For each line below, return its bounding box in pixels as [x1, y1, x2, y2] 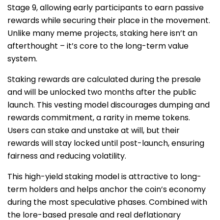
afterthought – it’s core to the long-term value [7, 40, 189, 52]
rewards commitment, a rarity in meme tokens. [7, 111, 190, 123]
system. [7, 53, 37, 64]
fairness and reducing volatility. [7, 150, 126, 162]
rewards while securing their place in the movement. [7, 14, 210, 26]
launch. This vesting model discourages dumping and [7, 99, 210, 110]
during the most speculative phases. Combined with [7, 196, 207, 208]
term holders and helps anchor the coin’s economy [7, 183, 206, 195]
